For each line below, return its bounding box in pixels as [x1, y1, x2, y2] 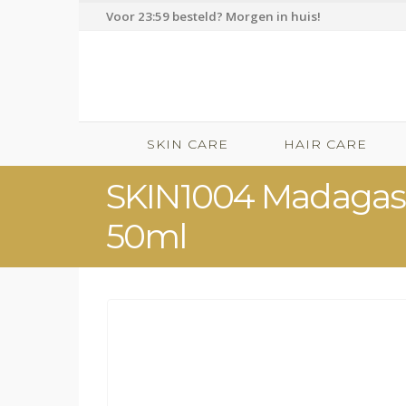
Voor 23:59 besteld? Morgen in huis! [106, 8, 321, 24]
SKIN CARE [147, 136, 228, 152]
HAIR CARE [284, 136, 367, 152]
